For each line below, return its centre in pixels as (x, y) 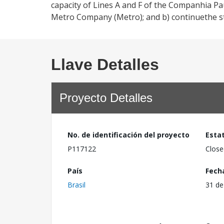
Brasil (76, 184)
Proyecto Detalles (106, 98)
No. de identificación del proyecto (128, 135)
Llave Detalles (105, 64)
